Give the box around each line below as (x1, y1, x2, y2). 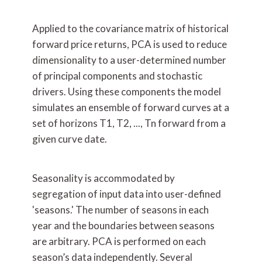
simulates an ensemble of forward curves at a (32, 101, 229, 113)
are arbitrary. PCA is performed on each (32, 235, 206, 247)
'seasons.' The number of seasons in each (32, 204, 209, 216)
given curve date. (32, 133, 107, 145)
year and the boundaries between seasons (32, 219, 215, 232)
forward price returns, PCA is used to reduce (32, 38, 227, 50)
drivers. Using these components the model (32, 85, 221, 98)
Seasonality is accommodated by (32, 172, 175, 184)
